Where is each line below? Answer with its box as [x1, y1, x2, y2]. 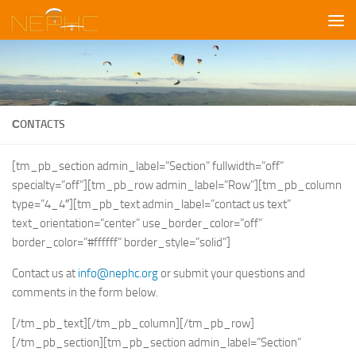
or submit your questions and [158, 265, 305, 281]
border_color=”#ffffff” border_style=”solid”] [12, 234, 230, 250]
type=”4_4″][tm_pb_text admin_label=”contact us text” [12, 196, 291, 211]
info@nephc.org [78, 265, 158, 281]
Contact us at [12, 265, 78, 281]
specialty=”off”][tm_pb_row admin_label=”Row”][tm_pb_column [12, 177, 342, 192]
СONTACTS [12, 117, 65, 131]
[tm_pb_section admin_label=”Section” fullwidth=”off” [12, 158, 284, 173]
